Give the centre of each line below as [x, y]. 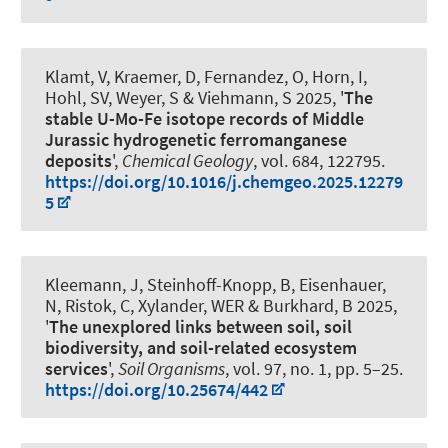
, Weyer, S [143, 97]
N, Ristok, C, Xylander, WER [144, 306]
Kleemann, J [92, 285]
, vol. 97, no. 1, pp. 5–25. [314, 369]
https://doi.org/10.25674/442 [156, 390]
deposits [78, 160]
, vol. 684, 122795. [319, 160]
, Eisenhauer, [338, 285]
